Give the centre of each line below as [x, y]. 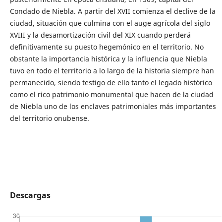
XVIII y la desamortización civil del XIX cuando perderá [100, 35]
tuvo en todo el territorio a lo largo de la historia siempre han [112, 71]
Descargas [30, 195]
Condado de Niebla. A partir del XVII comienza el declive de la [112, 11]
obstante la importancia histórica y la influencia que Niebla [108, 59]
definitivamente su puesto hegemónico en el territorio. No [107, 47]
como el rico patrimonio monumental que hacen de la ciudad [111, 95]
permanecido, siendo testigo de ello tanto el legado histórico [111, 83]
